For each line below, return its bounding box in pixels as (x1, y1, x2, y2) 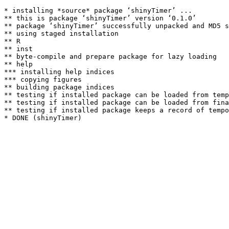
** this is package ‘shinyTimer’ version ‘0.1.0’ (4, 14, 196, 22)
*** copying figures (4, 76, 82, 83)
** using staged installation (4, 30, 119, 37)
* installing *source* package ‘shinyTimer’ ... (4, 7, 192, 14)
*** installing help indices (4, 68, 114, 76)
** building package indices (4, 83, 114, 91)
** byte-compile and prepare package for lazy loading (4, 53, 217, 60)
